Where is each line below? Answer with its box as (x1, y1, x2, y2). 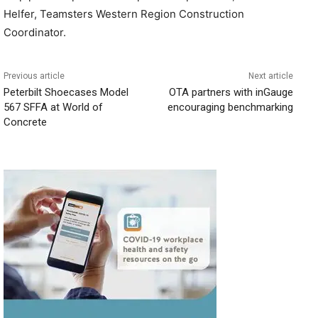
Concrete (4, 116, 47, 128)
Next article (248, 71, 293, 81)
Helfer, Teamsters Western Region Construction (4, 7, 244, 21)
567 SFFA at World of (4, 101, 103, 114)
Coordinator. (4, 26, 66, 39)
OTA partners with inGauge (168, 86, 293, 99)
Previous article (4, 71, 65, 81)
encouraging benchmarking (167, 101, 293, 114)
